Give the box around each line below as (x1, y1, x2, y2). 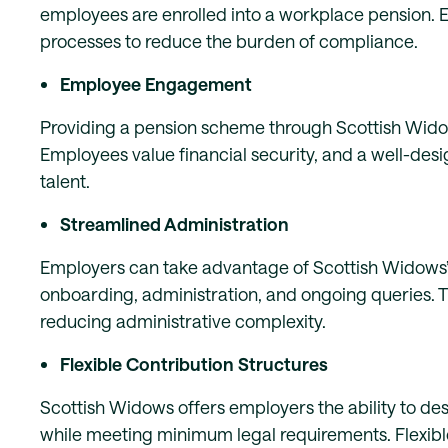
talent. (40, 170, 90, 192)
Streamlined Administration (60, 213, 289, 235)
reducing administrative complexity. (40, 310, 326, 332)
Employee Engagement (60, 73, 252, 95)
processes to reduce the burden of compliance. (40, 30, 418, 52)
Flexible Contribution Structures (60, 353, 328, 375)
